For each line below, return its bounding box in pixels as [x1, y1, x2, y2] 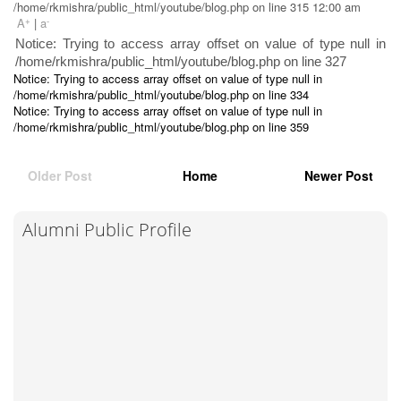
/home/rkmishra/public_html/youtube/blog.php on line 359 [13, 118, 309, 136]
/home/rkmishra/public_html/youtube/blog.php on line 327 [15, 54, 346, 70]
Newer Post [304, 166, 373, 185]
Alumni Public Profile [22, 218, 192, 243]
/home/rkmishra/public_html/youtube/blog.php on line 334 [13, 86, 309, 104]
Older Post [28, 166, 92, 185]
